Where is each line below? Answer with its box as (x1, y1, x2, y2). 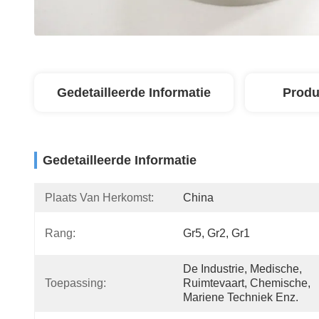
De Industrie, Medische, (183, 263, 302, 275)
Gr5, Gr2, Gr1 (183, 227, 250, 239)
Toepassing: (45, 277, 106, 289)
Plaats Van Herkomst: (45, 192, 154, 204)
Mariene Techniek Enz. (183, 291, 298, 303)
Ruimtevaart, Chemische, (183, 277, 310, 289)
